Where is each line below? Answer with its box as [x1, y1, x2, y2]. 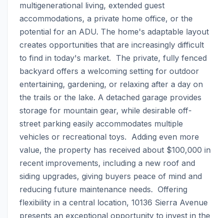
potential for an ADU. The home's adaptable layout [19, 27, 209, 37]
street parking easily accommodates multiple [19, 119, 183, 129]
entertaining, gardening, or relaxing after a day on [19, 79, 203, 90]
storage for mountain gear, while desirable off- [19, 106, 192, 116]
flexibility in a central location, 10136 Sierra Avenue [19, 198, 208, 208]
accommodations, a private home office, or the [19, 14, 193, 24]
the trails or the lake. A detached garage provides [19, 92, 201, 103]
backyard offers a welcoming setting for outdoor [19, 66, 199, 76]
